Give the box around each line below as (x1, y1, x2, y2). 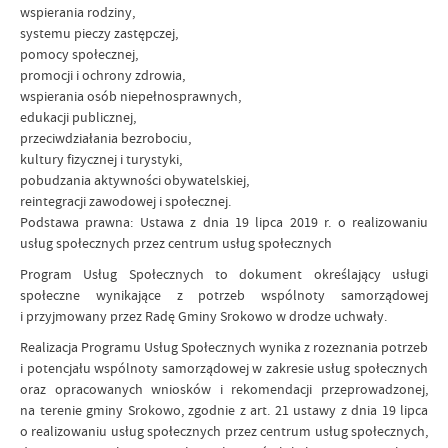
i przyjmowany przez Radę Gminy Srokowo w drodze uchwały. (20, 307, 387, 325)
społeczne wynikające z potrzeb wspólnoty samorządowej (20, 286, 428, 304)
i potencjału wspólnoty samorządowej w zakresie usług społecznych (20, 359, 428, 377)
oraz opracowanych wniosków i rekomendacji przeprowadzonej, (20, 380, 428, 398)
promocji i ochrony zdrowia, (20, 66, 185, 84)
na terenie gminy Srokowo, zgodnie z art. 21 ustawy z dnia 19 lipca (20, 401, 428, 419)
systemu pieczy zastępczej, (20, 24, 178, 42)
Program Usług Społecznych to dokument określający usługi (20, 265, 428, 283)
